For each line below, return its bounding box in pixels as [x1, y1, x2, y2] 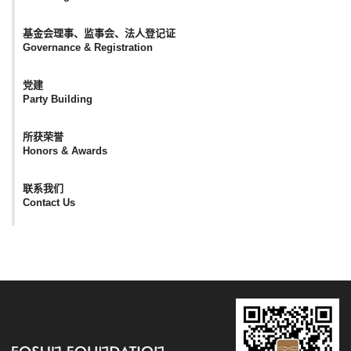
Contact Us [23, 197, 75, 208]
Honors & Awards [23, 145, 107, 157]
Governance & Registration [23, 42, 153, 53]
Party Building [23, 93, 92, 105]
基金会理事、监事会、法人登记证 [23, 27, 175, 39]
